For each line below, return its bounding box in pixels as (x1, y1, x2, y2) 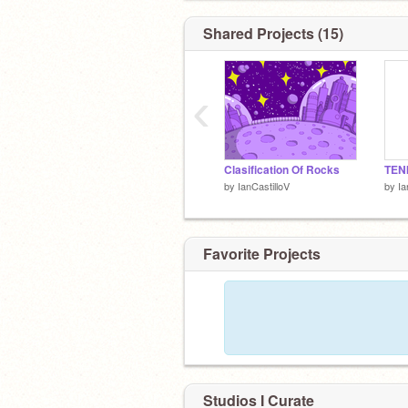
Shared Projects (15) (203, 23, 343, 44)
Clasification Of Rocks (224, 162, 340, 178)
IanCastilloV (238, 178, 290, 193)
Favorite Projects (203, 242, 321, 264)
